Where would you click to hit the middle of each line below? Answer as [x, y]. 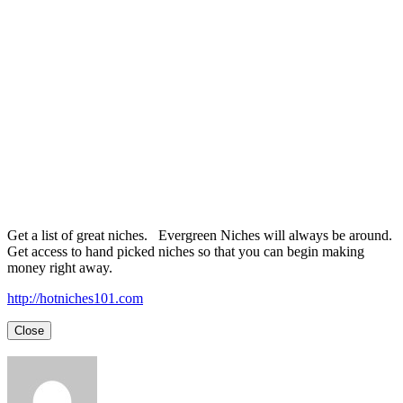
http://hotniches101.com [75, 298]
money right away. [60, 267]
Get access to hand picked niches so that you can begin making [186, 251]
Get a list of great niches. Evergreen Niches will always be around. [200, 235]
